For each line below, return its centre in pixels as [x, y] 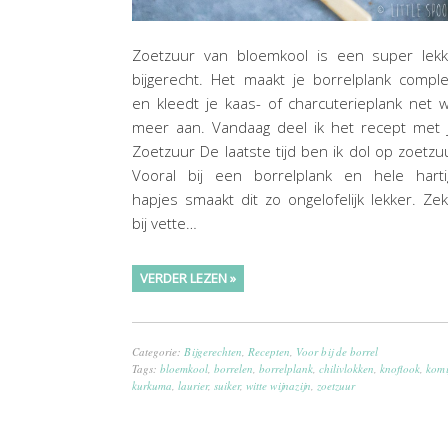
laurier [193, 386]
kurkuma [152, 386]
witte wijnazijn [278, 386]
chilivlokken [346, 369]
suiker [227, 386]
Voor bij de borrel [337, 352]
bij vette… [164, 223]
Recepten [269, 352]
